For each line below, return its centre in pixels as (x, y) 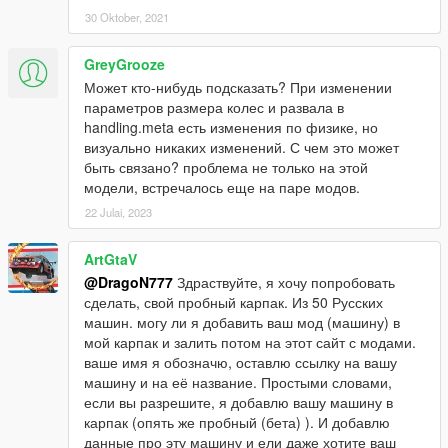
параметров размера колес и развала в (214, 107)
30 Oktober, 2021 (127, 17)
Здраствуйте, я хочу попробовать (284, 282)
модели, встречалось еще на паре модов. (222, 187)
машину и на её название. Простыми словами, (238, 382)
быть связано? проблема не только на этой (226, 167)
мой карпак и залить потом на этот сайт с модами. (250, 342)
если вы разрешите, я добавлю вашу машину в (238, 402)
